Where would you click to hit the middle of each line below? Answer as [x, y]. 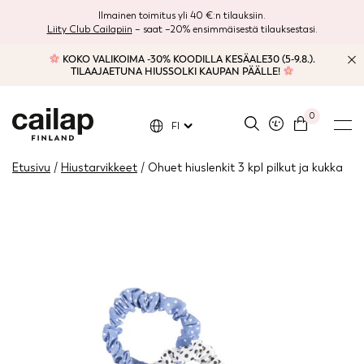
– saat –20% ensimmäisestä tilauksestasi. [225, 29]
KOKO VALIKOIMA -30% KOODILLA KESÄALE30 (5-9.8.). [187, 59]
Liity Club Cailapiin [89, 29]
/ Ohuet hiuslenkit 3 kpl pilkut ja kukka [240, 168]
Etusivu [31, 168]
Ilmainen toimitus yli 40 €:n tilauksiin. [182, 15]
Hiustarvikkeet [99, 168]
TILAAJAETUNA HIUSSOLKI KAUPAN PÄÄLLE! [176, 71]
